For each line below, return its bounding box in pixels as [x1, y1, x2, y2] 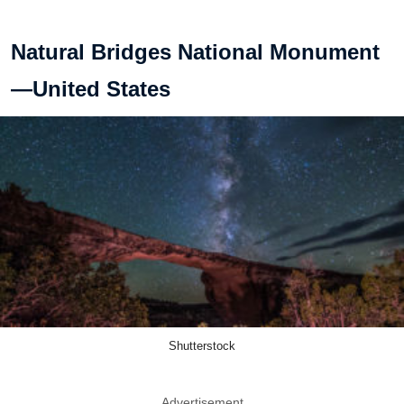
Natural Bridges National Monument [11, 39, 380, 64]
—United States [11, 76, 170, 101]
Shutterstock [169, 339, 235, 353]
